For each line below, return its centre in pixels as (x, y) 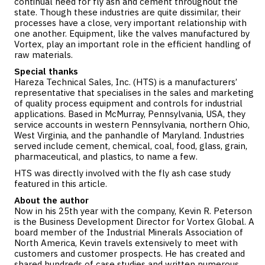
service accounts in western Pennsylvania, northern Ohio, (132, 125)
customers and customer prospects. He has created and (130, 253)
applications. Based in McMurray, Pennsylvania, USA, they (130, 114)
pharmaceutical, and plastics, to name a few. (106, 156)
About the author (51, 200)
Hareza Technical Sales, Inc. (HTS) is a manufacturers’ (126, 82)
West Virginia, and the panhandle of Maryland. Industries (129, 135)
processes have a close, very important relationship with (130, 23)
